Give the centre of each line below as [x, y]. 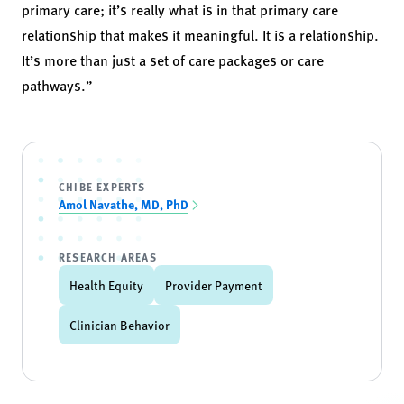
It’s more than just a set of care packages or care [173, 60]
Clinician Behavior [119, 324]
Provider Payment [214, 285]
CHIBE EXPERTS [102, 186]
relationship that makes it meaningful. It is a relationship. [200, 34]
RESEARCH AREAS [108, 257]
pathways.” [57, 85]
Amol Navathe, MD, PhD [124, 203]
